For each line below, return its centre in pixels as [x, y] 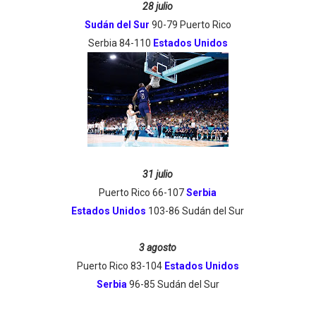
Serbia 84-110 [120, 43]
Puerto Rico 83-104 [120, 266]
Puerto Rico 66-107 [143, 193]
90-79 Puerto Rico [190, 25]
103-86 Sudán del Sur [195, 211]
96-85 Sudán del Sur [173, 284]
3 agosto [158, 248]
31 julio [158, 174]
